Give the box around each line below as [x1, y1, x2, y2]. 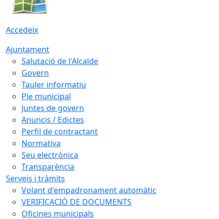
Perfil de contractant [22, 126, 98, 137]
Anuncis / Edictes [22, 114, 84, 125]
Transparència [22, 161, 74, 172]
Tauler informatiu [22, 79, 86, 90]
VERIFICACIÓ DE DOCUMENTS [22, 196, 131, 207]
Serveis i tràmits [6, 173, 65, 184]
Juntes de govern [22, 102, 84, 113]
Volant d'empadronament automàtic [22, 184, 156, 196]
